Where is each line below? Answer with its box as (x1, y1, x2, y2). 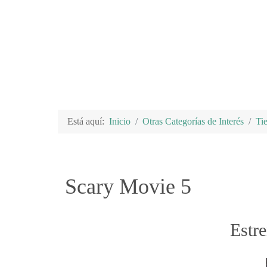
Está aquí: (67, 116, 109, 126)
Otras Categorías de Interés (142, 116, 244, 126)
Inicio (109, 116, 131, 126)
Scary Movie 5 (65, 174, 191, 198)
